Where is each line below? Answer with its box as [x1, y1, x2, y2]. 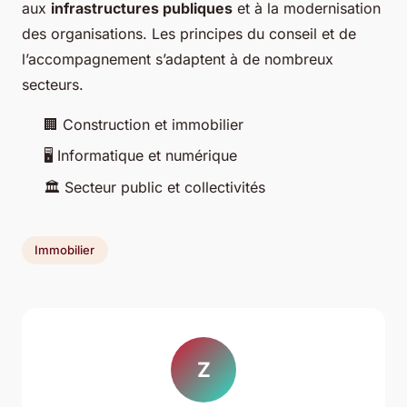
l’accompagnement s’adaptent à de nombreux [22, 49, 333, 68]
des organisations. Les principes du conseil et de [22, 24, 356, 43]
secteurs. [22, 74, 84, 94]
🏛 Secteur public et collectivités [44, 177, 265, 196]
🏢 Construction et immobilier [44, 114, 243, 134]
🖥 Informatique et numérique [44, 146, 237, 165]
